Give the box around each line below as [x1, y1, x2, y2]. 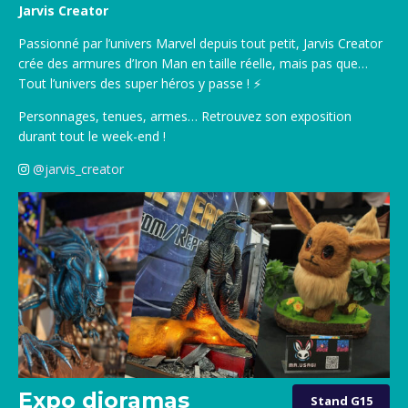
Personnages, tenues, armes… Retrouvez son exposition [18, 107, 352, 125]
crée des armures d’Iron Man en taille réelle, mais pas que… [18, 54, 368, 72]
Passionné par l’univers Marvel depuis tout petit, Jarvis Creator [18, 34, 382, 52]
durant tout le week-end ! [18, 127, 166, 145]
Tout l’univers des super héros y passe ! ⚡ [18, 74, 261, 92]
